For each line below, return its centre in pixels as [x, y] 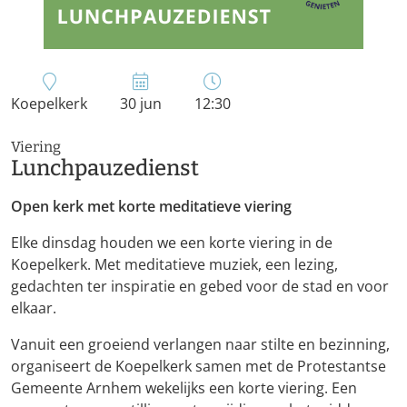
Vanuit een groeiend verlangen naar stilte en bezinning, [200, 344]
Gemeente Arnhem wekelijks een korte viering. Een [184, 387]
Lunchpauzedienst [105, 168]
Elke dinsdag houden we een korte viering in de [172, 242]
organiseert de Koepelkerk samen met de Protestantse [199, 366]
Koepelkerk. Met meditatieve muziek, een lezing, [174, 264]
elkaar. [34, 308]
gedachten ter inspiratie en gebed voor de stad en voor [200, 286]
